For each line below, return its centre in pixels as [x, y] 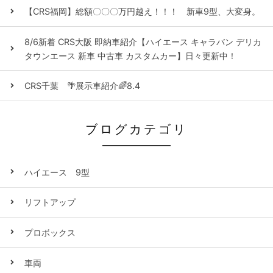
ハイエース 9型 [57, 172]
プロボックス [50, 232]
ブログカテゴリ [136, 129]
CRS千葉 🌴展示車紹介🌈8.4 [82, 86]
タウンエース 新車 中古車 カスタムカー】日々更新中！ [130, 55]
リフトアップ [50, 202]
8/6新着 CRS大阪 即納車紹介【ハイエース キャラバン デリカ [143, 41]
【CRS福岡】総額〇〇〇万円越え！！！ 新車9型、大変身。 [142, 12]
